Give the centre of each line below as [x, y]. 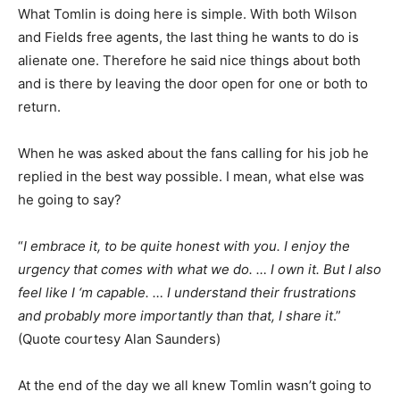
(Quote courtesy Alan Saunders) [119, 339]
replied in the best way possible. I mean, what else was [191, 177]
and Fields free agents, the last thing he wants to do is [188, 37]
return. [39, 107]
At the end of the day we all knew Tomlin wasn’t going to [195, 386]
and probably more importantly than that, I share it [175, 316]
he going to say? [70, 200]
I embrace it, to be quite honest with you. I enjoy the [187, 246]
